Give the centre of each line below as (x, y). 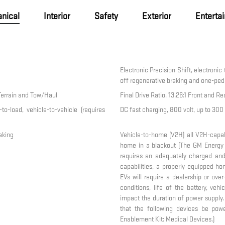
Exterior (156, 17)
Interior (57, 17)
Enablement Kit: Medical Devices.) (167, 219)
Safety (106, 17)
